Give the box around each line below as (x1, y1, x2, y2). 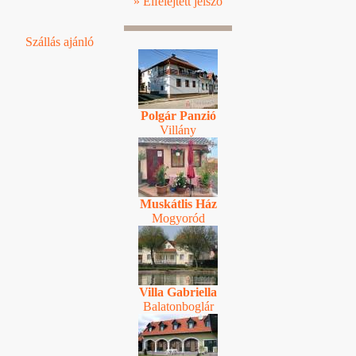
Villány (160, 122, 196, 137)
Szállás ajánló (25, 34, 94, 48)
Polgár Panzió (140, 108, 216, 122)
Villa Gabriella (139, 284, 217, 299)
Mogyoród (151, 211, 205, 225)
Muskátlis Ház (139, 196, 217, 211)
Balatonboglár (142, 299, 214, 313)
